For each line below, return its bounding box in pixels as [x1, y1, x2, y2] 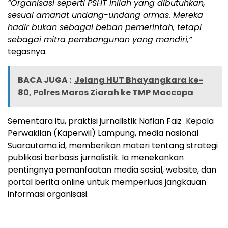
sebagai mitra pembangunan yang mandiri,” [8, 34, 192, 46]
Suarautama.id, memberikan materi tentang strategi [8, 139, 218, 152]
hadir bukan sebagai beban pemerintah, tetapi [8, 21, 202, 34]
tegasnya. [8, 46, 47, 58]
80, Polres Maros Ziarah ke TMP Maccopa [18, 87, 193, 99]
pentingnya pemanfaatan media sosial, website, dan [8, 164, 216, 176]
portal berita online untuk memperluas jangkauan [8, 176, 206, 188]
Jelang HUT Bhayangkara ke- [74, 74, 203, 87]
